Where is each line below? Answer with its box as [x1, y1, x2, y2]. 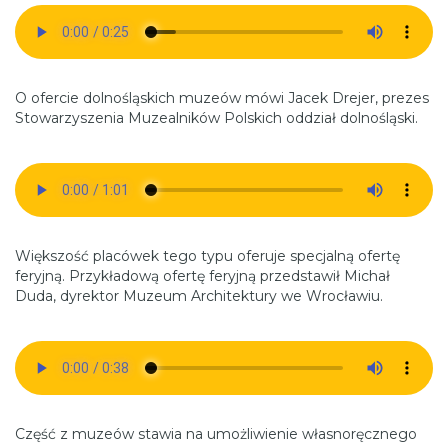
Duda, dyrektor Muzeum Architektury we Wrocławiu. [15, 287, 383, 306]
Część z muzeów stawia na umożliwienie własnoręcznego [15, 425, 417, 444]
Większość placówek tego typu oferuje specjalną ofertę [15, 247, 400, 266]
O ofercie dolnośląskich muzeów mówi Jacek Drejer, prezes [15, 89, 429, 108]
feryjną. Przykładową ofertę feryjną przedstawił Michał [15, 267, 390, 286]
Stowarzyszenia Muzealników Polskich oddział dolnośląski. [15, 109, 418, 128]
